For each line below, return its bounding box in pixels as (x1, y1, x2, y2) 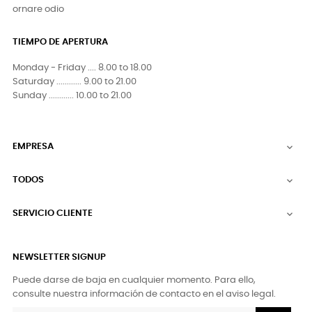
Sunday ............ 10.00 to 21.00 (13, 91, 132, 100)
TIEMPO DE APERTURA (13, 37, 108, 47)
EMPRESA (13, 141, 54, 151)
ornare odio (13, 4, 64, 14)
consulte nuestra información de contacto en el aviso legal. (13, 289, 276, 299)
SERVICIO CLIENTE (13, 208, 93, 218)
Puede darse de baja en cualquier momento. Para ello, (13, 275, 256, 285)
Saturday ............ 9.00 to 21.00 (13, 77, 136, 86)
